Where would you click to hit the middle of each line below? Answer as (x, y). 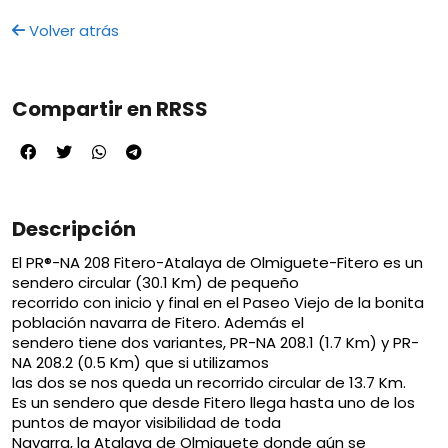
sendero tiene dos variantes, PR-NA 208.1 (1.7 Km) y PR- (215, 342)
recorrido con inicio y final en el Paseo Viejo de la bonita (218, 302)
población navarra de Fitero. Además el (158, 322)
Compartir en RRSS (110, 108)
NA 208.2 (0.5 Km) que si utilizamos (140, 362)
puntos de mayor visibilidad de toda (146, 422)
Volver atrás (72, 30)
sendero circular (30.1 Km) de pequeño (155, 282)
